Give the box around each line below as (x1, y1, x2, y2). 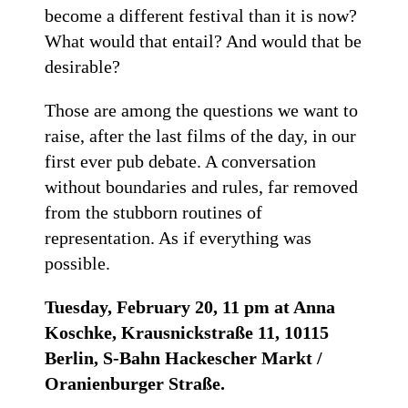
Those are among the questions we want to (45, 99, 359, 120)
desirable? (45, 56, 121, 76)
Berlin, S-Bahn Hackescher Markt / (45, 347, 323, 368)
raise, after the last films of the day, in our (45, 125, 357, 146)
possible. (45, 252, 111, 273)
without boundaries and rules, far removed (45, 176, 359, 197)
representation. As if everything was (45, 227, 312, 248)
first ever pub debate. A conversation (45, 150, 317, 171)
